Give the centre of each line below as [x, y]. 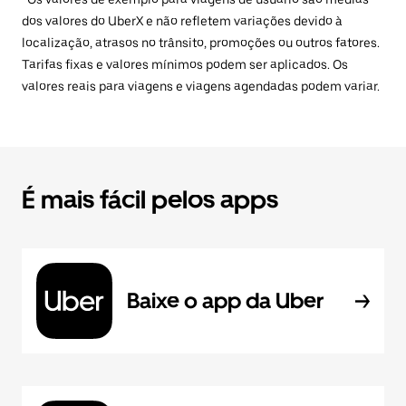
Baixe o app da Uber [225, 300]
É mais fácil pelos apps [150, 199]
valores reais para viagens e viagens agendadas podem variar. [201, 86]
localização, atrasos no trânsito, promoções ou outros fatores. [201, 42]
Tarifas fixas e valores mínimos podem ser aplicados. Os [185, 64]
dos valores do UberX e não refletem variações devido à [182, 20]
